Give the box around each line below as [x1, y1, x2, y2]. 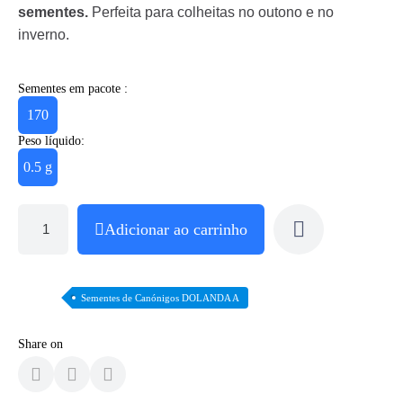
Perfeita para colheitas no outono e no [88, 4, 334, 20]
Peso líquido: [18, 134, 85, 148]
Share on [18, 337, 63, 351]
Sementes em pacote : [18, 82, 128, 95]
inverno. [18, 27, 69, 42]
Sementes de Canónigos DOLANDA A [81, 292, 239, 303]
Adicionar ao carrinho [104, 220, 247, 238]
